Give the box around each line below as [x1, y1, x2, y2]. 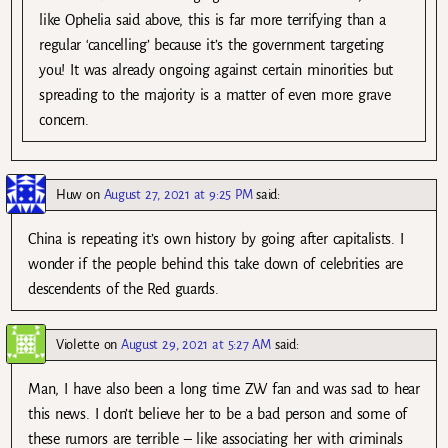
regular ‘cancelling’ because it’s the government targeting [39, 37, 385, 53]
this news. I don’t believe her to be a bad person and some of [28, 406, 407, 423]
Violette [56, 337, 100, 353]
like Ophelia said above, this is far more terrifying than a [39, 12, 386, 28]
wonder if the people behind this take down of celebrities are [28, 256, 403, 273]
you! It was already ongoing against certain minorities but [39, 62, 393, 78]
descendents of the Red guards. [28, 281, 219, 298]
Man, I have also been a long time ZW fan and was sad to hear [28, 381, 420, 398]
